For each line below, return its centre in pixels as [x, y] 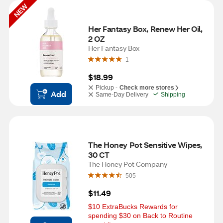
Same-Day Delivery [122, 95]
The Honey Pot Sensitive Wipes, [145, 145]
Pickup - [107, 88]
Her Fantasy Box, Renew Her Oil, [145, 29]
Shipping [173, 95]
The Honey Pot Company [128, 164]
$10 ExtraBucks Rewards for [133, 207]
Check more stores [147, 88]
